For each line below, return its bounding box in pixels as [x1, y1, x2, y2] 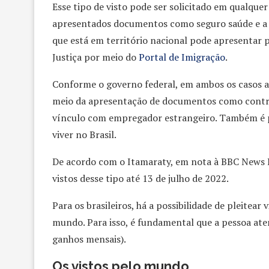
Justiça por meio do [52, 50, 136, 64]
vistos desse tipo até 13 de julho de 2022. [52, 171, 229, 185]
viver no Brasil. [52, 127, 116, 141]
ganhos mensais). [52, 232, 126, 246]
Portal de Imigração [136, 50, 225, 64]
